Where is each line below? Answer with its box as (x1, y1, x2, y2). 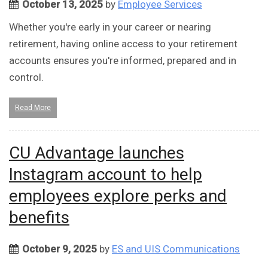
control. (9, 71, 44, 84)
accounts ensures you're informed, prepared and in (9, 54, 236, 67)
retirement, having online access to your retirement (9, 38, 237, 50)
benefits (9, 208, 69, 228)
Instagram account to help (9, 165, 202, 185)
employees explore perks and (9, 186, 227, 206)
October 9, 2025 (22, 243, 97, 255)
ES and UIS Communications (112, 243, 240, 255)
